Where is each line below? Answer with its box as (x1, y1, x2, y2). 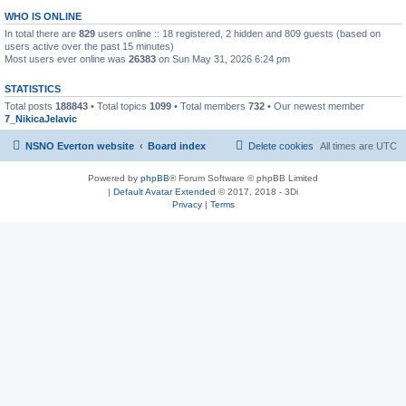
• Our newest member (265, 100, 364, 111)
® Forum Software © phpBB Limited (169, 173, 318, 183)
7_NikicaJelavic (5, 112, 77, 124)
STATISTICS (5, 82, 61, 94)
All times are (320, 140, 376, 151)
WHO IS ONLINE (5, 10, 82, 22)
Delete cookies (248, 140, 314, 151)
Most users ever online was (5, 53, 129, 64)
